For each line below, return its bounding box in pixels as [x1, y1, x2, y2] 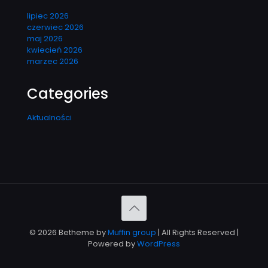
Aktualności [27, 112, 72, 124]
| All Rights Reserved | [156, 227, 239, 239]
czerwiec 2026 [27, 22, 84, 33]
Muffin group [108, 227, 156, 239]
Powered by [88, 238, 137, 250]
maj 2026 [27, 33, 63, 45]
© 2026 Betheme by [29, 227, 108, 239]
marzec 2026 [27, 56, 78, 68]
